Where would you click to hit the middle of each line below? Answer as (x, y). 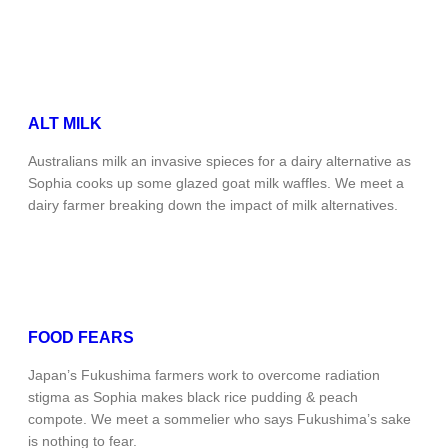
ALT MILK (65, 124)
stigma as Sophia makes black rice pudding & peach (193, 397)
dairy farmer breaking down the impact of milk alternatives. (213, 205)
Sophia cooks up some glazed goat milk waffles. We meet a (216, 183)
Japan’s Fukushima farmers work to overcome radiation (204, 375)
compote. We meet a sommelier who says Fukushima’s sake (219, 419)
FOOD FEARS (81, 338)
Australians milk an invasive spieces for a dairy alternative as (219, 161)
